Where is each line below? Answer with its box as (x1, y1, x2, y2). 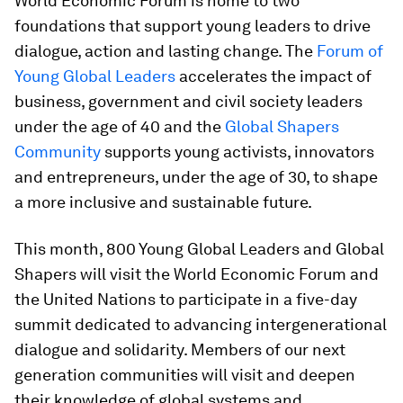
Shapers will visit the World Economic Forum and (14, 264, 379, 283)
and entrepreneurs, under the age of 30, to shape (14, 166, 378, 186)
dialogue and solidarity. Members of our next (14, 339, 345, 359)
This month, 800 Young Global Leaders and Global (14, 238, 384, 258)
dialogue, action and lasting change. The (14, 40, 317, 60)
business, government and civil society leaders (14, 91, 363, 111)
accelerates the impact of (175, 66, 372, 85)
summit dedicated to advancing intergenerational (14, 314, 387, 334)
